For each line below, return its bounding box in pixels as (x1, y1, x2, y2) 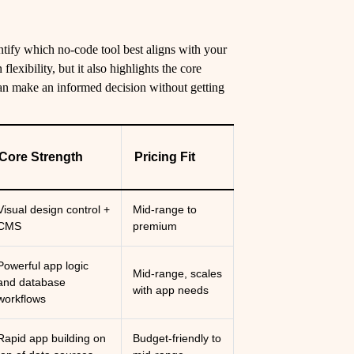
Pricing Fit (134, 150, 196, 164)
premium (133, 220, 178, 232)
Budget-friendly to (133, 332, 222, 345)
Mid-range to (133, 203, 198, 216)
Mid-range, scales (133, 267, 223, 280)
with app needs (133, 284, 209, 296)
